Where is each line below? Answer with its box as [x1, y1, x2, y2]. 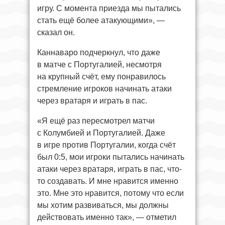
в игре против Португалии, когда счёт [37, 140, 176, 149]
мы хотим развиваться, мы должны [37, 200, 169, 209]
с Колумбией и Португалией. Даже [37, 128, 165, 137]
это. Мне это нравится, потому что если [37, 188, 184, 197]
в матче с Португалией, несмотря [37, 60, 162, 69]
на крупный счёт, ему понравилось [37, 72, 166, 81]
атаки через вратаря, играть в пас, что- [37, 164, 182, 173]
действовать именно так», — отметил [37, 212, 176, 221]
